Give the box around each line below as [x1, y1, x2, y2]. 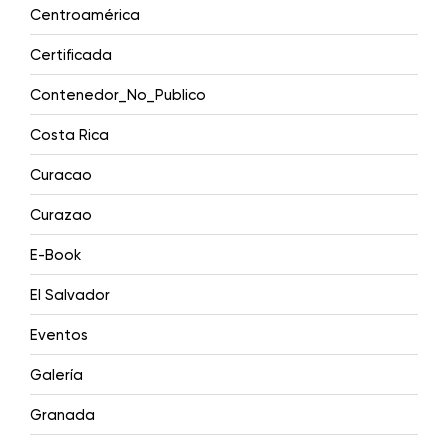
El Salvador [30, 285, 110, 304]
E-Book [30, 245, 81, 264]
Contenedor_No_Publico [30, 85, 206, 104]
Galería [30, 365, 83, 384]
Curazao [30, 205, 92, 224]
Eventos [30, 325, 88, 344]
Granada [30, 405, 95, 424]
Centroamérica [30, 5, 140, 24]
